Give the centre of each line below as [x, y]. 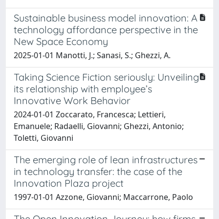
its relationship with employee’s [83, 88]
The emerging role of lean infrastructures [106, 159]
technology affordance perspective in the [106, 29]
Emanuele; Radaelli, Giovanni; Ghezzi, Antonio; [99, 126]
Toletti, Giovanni [44, 138]
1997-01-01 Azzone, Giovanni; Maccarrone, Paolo [103, 197]
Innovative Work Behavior [72, 100]
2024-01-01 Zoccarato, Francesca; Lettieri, [90, 114]
